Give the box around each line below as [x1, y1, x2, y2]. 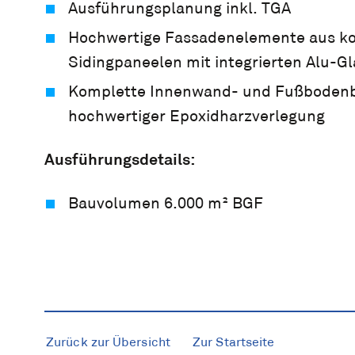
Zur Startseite [193, 334, 275, 351]
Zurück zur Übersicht [46, 334, 170, 351]
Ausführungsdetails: [44, 149, 195, 170]
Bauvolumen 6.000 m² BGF [68, 193, 263, 214]
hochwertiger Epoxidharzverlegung [68, 106, 325, 127]
